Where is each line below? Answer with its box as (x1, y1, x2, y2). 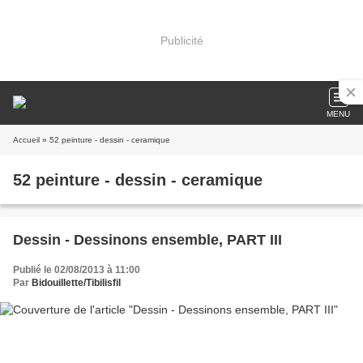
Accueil (13, 135, 40, 144)
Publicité (160, 33, 203, 47)
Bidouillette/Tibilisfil (32, 277, 121, 288)
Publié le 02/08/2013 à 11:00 (13, 264, 140, 275)
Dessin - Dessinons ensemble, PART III (13, 232, 282, 248)
